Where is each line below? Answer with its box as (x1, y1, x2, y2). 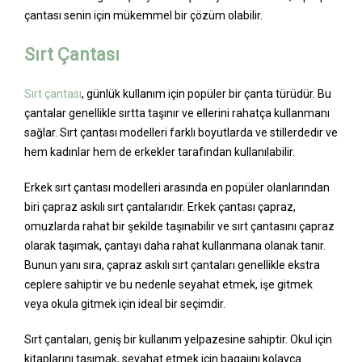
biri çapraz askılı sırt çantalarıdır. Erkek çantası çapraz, (24, 200, 296, 213)
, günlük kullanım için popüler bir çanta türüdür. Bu (82, 86, 331, 100)
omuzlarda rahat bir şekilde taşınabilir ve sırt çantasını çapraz (24, 219, 335, 233)
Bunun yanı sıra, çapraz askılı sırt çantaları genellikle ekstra (24, 258, 320, 271)
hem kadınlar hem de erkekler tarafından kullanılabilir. (24, 145, 295, 158)
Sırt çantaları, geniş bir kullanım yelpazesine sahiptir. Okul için (24, 332, 332, 346)
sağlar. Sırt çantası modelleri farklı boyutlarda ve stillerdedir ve (24, 125, 338, 139)
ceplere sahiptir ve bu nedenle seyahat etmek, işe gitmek (24, 277, 313, 291)
